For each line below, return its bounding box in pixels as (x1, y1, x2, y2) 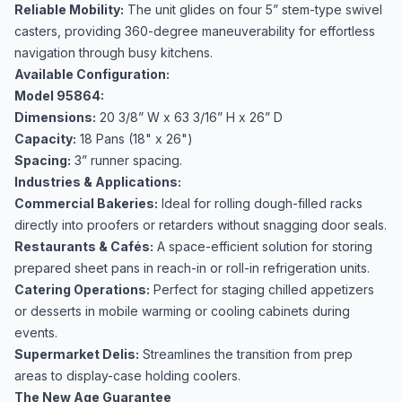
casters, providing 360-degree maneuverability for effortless (14, 23, 375, 39)
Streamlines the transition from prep (139, 346, 353, 362)
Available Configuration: (14, 66, 170, 82)
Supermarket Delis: (14, 346, 139, 362)
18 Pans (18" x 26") (76, 131, 193, 146)
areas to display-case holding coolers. (14, 368, 240, 383)
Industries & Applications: (14, 174, 181, 189)
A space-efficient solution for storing (153, 239, 372, 254)
